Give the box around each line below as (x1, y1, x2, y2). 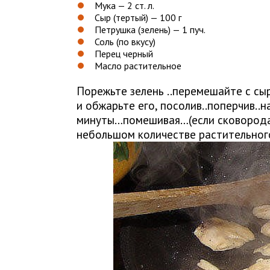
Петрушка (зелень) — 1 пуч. (95, 23, 206, 36)
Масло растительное (95, 59, 181, 72)
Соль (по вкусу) (95, 35, 155, 48)
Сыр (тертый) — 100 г (95, 11, 181, 24)
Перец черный (95, 47, 153, 60)
